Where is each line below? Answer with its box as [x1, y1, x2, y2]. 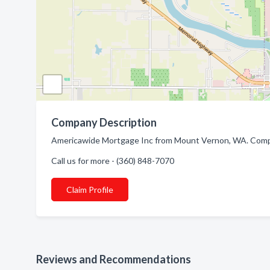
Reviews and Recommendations [36, 253, 191, 266]
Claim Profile [66, 184, 113, 195]
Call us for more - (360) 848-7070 [51, 155, 174, 166]
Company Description [51, 116, 157, 129]
